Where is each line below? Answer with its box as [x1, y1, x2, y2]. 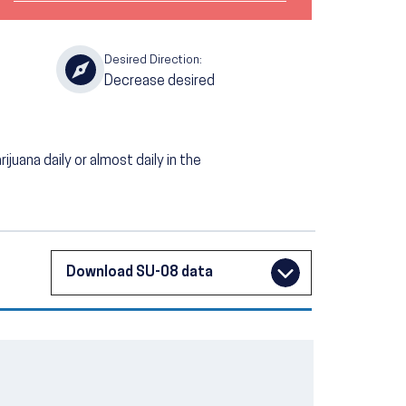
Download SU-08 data [66, 265, 213, 280]
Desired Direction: [103, 53, 202, 66]
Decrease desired [103, 73, 215, 89]
